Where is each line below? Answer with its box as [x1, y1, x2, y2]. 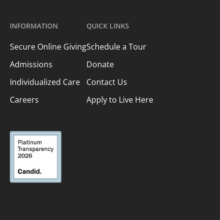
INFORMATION [10, 21, 58, 31]
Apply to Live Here [86, 94, 154, 106]
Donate [86, 59, 114, 70]
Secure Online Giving [10, 41, 87, 53]
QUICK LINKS [86, 21, 130, 31]
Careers [10, 94, 39, 106]
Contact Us [86, 77, 128, 88]
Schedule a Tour [86, 41, 147, 53]
